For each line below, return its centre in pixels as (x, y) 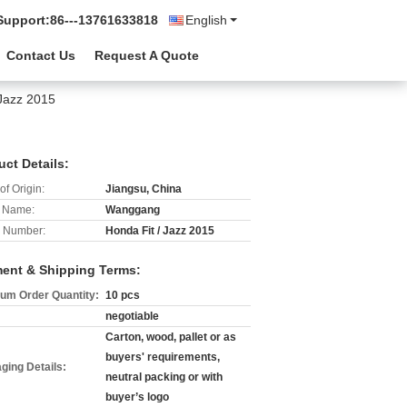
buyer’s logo (137, 397)
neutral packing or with (164, 377)
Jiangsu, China (144, 189)
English (206, 20)
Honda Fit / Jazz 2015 (160, 231)
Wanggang (133, 210)
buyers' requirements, (163, 357)
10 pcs (123, 295)
